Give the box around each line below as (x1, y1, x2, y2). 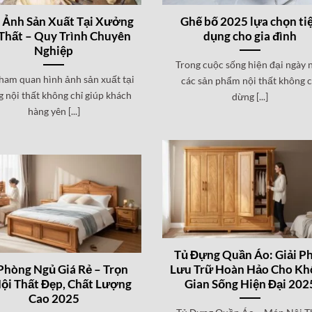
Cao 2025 (28, 291, 79, 306)
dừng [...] (232, 90, 269, 102)
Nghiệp (34, 43, 74, 58)
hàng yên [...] (27, 104, 80, 117)
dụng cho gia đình (203, 29, 297, 43)
